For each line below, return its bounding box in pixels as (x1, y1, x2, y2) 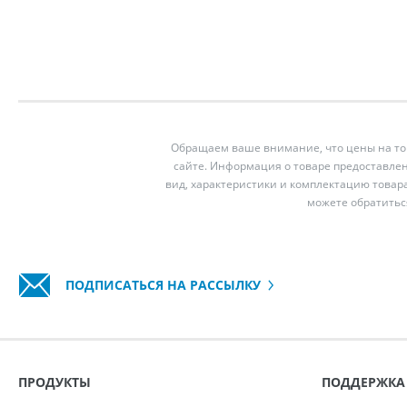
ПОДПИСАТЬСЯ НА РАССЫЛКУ (62, 275, 261, 293)
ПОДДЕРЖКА (321, 373, 405, 391)
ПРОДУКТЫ (18, 373, 91, 391)
